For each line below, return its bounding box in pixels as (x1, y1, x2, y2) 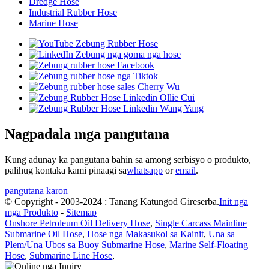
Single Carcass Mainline (155, 217, 247, 228)
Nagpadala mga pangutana (5, 126, 169, 142)
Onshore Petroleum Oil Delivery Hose (5, 217, 150, 228)
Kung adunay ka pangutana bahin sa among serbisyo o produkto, (5, 154, 251, 165)
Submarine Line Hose (29, 250, 112, 261)
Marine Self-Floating (169, 239, 248, 250)
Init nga (219, 196, 248, 207)
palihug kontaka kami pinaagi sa (5, 165, 127, 175)
